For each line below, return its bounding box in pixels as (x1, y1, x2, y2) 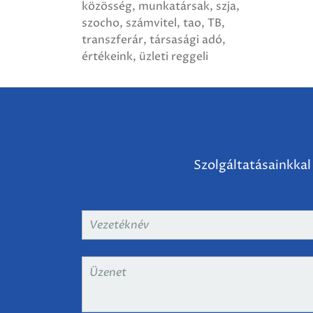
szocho (82, 15, 119, 31)
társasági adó (150, 31, 222, 48)
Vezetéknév (86, 214, 143, 228)
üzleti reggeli (139, 48, 208, 64)
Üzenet (86, 261, 121, 274)
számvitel (126, 15, 177, 31)
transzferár (82, 31, 143, 48)
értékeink (82, 48, 133, 64)
